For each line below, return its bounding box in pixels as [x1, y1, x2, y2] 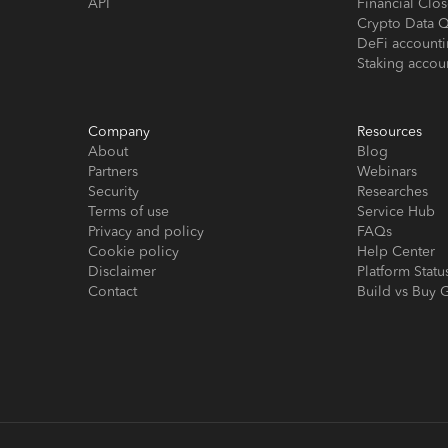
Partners [88, 165, 138, 180]
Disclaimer [88, 265, 156, 280]
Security [88, 185, 139, 200]
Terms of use [88, 205, 169, 220]
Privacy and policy [88, 225, 204, 240]
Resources [357, 125, 423, 140]
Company [88, 125, 150, 140]
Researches [357, 185, 429, 200]
